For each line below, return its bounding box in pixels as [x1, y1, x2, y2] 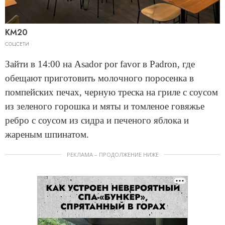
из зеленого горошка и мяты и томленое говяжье [5, 101, 204, 112]
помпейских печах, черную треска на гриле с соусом [5, 87, 218, 98]
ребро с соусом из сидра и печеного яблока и [5, 115, 189, 126]
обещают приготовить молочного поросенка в [5, 73, 194, 84]
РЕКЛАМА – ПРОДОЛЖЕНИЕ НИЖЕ [66, 151, 159, 159]
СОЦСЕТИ [5, 40, 29, 48]
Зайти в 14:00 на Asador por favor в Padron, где [5, 59, 195, 70]
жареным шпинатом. [5, 129, 89, 140]
